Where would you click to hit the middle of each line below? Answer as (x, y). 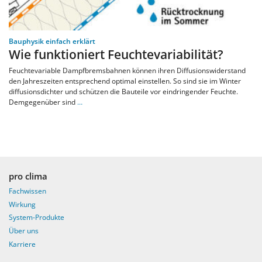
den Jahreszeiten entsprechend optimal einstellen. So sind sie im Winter (125, 81)
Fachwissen (27, 191)
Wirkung (22, 204)
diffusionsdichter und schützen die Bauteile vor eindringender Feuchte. (123, 91)
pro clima (28, 176)
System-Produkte (37, 218)
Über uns (24, 231)
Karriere (22, 244)
